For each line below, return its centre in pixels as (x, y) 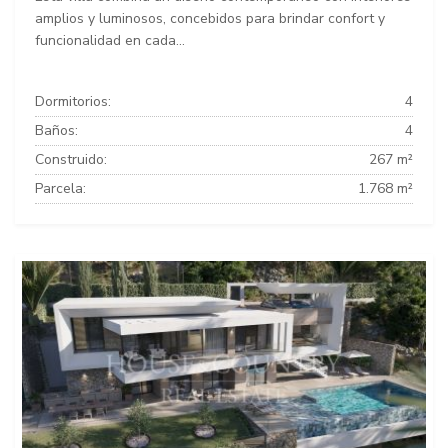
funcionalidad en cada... (110, 40)
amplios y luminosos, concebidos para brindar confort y (210, 18)
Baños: (56, 130)
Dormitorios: (73, 101)
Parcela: (60, 188)
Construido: (71, 159)
